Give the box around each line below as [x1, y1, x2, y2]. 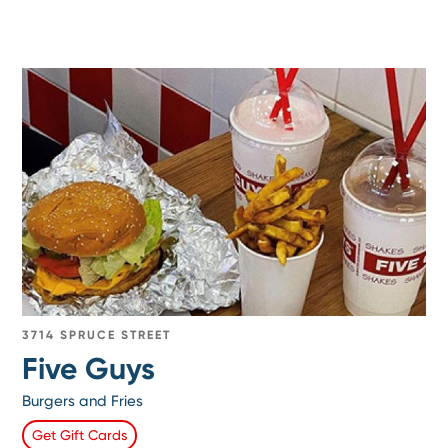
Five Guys [22, 351, 156, 388]
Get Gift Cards [32, 427, 128, 444]
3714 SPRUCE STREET [22, 328, 172, 343]
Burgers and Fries [22, 392, 144, 411]
